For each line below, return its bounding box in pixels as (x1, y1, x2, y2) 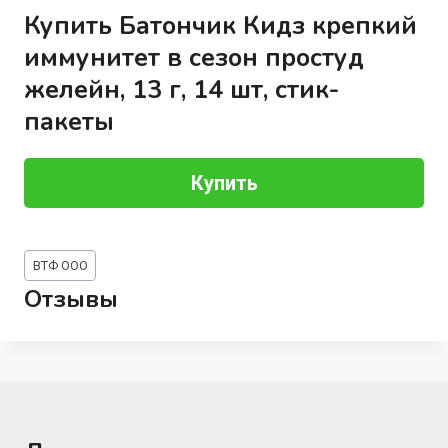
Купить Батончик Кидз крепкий (23, 8, 417, 43)
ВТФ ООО (32, 258, 88, 273)
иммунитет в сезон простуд (23, 40, 364, 75)
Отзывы (23, 283, 118, 316)
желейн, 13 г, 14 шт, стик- (23, 72, 340, 107)
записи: (23, 269, 78, 289)
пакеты (23, 104, 114, 139)
